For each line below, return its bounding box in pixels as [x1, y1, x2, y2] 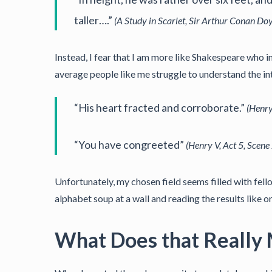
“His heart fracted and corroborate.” [74, 101, 247, 114]
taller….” [74, 13, 115, 27]
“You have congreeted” [74, 138, 186, 151]
